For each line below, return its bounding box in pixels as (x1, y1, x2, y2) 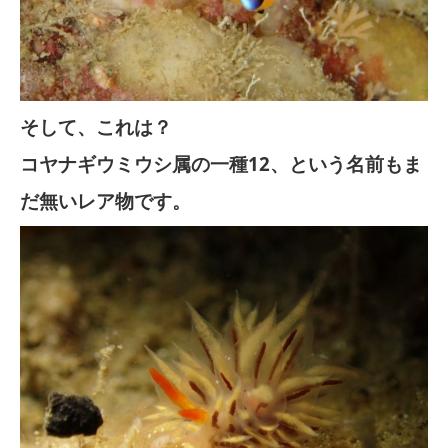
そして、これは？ (20, 114, 172, 139)
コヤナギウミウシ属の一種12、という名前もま (20, 151, 422, 176)
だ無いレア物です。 (20, 188, 191, 213)
